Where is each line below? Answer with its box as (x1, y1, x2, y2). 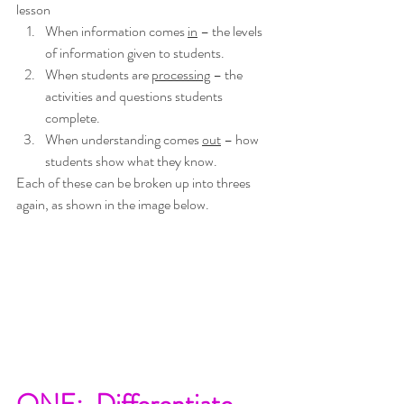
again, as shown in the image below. (16, 193, 209, 215)
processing (151, 63, 210, 85)
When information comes (45, 20, 188, 41)
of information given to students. (45, 41, 225, 63)
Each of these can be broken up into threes (16, 171, 253, 193)
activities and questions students (45, 85, 225, 106)
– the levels (197, 20, 265, 41)
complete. (45, 106, 100, 128)
